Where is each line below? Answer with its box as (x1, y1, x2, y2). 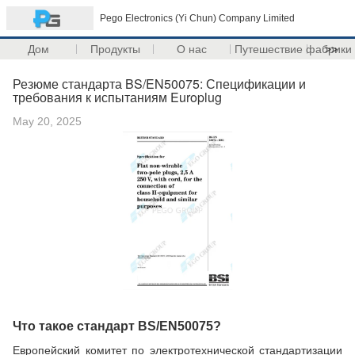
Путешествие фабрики (234, 43, 352, 55)
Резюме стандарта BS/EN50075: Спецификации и (13, 74, 306, 93)
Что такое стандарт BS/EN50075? (13, 319, 221, 333)
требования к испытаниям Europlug (13, 88, 222, 106)
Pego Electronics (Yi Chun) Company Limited (100, 13, 295, 24)
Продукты (90, 43, 140, 55)
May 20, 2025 (13, 115, 82, 128)
